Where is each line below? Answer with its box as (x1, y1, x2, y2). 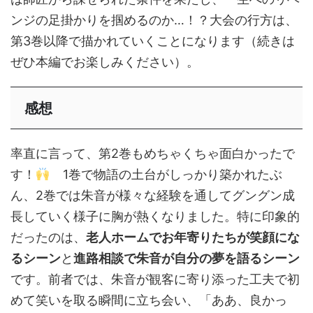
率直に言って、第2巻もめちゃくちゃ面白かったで (10, 146, 295, 161)
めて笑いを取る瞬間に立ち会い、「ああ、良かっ (10, 293, 287, 308)
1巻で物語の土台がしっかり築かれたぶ (50, 167, 282, 182)
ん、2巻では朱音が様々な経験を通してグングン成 (10, 188, 295, 203)
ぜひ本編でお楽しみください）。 (10, 54, 199, 70)
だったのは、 (10, 230, 86, 245)
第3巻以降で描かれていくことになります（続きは (10, 34, 295, 49)
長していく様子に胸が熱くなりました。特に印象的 (10, 209, 300, 224)
